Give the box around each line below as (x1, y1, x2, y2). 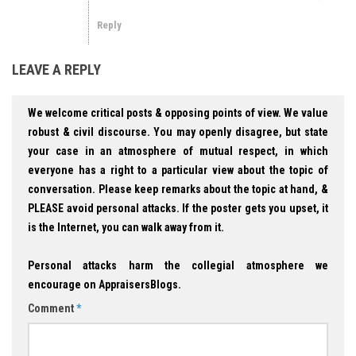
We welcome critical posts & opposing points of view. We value (28, 106, 328, 120)
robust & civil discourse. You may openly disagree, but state (28, 126, 328, 139)
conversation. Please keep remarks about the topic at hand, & (28, 183, 328, 196)
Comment (28, 302, 76, 315)
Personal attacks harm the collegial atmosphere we (28, 259, 328, 273)
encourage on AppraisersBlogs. (28, 278, 181, 292)
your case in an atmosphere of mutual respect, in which (28, 145, 328, 158)
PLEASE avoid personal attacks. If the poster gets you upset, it (28, 202, 328, 215)
